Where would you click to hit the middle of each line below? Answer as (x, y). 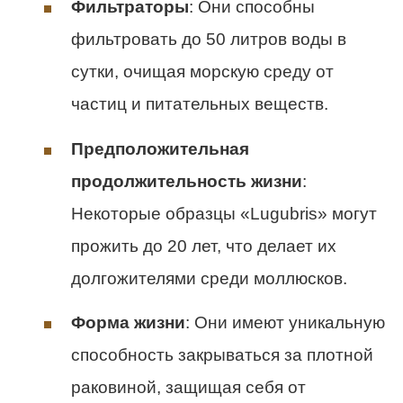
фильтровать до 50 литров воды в (209, 40)
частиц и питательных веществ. (200, 104)
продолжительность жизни (187, 181)
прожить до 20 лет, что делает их (204, 246)
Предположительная (160, 148)
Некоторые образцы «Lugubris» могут (224, 213)
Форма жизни (128, 322)
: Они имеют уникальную (285, 322)
